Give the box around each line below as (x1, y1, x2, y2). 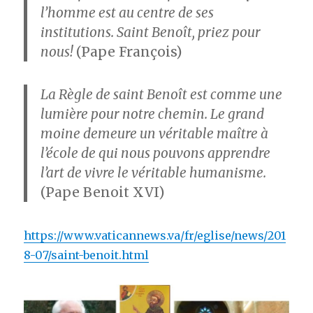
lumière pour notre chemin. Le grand (41, 105, 265, 123)
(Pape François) (76, 43, 182, 60)
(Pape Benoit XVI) (41, 184, 165, 201)
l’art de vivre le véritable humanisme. (41, 164, 267, 182)
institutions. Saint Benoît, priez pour (41, 24, 261, 41)
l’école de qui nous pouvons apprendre (41, 145, 271, 162)
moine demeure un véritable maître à (41, 125, 269, 143)
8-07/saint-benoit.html (24, 247, 150, 262)
